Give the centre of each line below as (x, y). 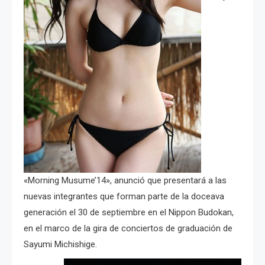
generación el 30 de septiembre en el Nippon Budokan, (129, 212)
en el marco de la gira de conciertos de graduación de (128, 228)
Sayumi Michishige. (60, 244)
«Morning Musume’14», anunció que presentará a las (125, 180)
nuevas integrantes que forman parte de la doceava (124, 196)
